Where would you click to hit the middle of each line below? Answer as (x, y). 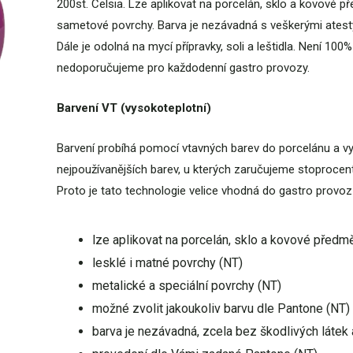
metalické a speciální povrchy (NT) (186, 286)
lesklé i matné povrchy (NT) (167, 263)
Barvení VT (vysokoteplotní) (134, 108)
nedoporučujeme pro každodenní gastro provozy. (184, 68)
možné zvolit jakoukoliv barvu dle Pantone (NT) (221, 308)
